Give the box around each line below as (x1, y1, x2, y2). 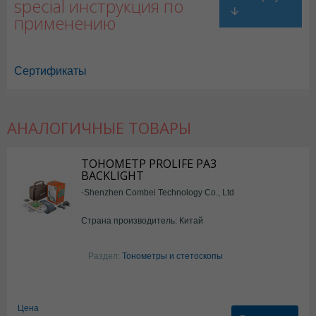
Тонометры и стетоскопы (122, 250, 223, 261)
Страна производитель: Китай (81, 215, 203, 226)
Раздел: (88, 250, 122, 261)
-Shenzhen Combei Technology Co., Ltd (81, 187, 234, 197)
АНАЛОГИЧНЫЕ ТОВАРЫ (7, 117, 191, 138)
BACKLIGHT (81, 168, 144, 183)
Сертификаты (14, 65, 87, 77)
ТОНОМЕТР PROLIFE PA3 (81, 156, 217, 171)
